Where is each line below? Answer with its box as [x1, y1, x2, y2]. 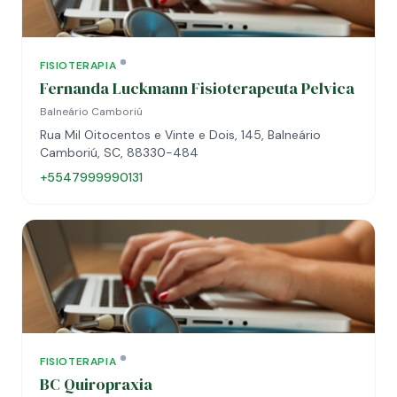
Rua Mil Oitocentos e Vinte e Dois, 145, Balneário [40, 127, 321, 143]
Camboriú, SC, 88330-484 [40, 144, 198, 160]
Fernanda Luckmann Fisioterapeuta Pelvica [40, 77, 354, 99]
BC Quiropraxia [40, 373, 152, 395]
